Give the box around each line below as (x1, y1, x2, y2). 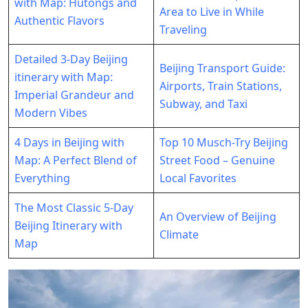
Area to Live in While (159, 4, 264, 20)
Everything (14, 170, 70, 186)
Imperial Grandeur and (14, 87, 134, 103)
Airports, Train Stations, (159, 78, 282, 94)
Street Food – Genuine (159, 153, 275, 168)
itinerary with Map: (14, 69, 113, 85)
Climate (159, 227, 199, 243)
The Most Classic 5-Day (14, 200, 133, 216)
